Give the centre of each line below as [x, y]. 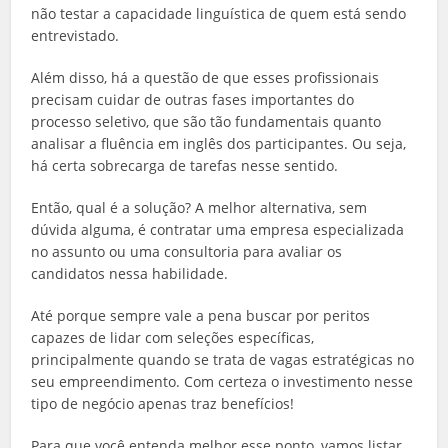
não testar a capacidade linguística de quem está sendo [219, 13]
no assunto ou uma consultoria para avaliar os [187, 251]
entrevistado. [75, 35]
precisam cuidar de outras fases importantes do [193, 99]
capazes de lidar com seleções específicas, [173, 337]
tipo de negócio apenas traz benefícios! [163, 403]
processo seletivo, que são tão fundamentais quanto [206, 121]
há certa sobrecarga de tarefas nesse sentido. [185, 165]
